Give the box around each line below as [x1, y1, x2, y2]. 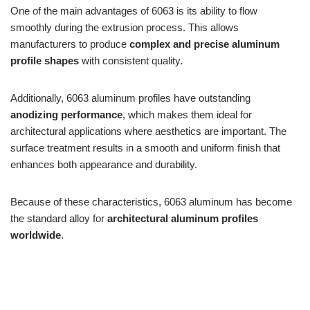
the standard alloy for [10, 212, 107, 224]
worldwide [10, 228, 61, 241]
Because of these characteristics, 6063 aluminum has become [10, 195, 292, 208]
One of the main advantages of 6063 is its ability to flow [10, 4, 257, 17]
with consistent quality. [79, 54, 183, 66]
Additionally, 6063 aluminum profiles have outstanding [10, 91, 250, 104]
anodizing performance [10, 108, 122, 120]
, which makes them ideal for [122, 108, 252, 120]
